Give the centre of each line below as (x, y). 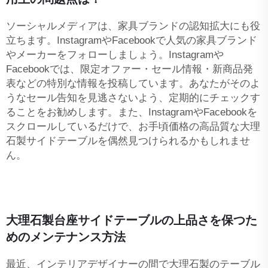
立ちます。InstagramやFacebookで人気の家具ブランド (132, 40)
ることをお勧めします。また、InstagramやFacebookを (132, 112)
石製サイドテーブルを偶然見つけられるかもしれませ (128, 141)
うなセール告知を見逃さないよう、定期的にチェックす (133, 98)
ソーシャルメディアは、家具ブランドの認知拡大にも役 (133, 26)
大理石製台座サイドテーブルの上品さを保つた (132, 220)
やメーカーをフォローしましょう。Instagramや (115, 54)
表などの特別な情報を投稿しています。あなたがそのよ (133, 83)
